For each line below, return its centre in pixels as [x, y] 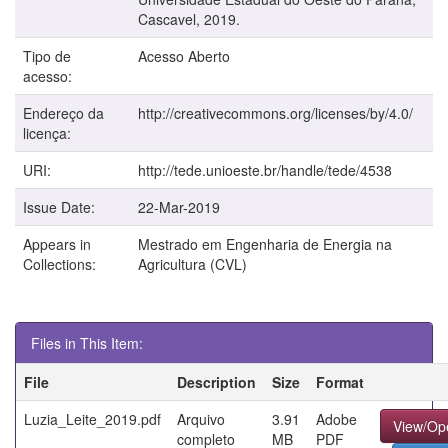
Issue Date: [61, 206]
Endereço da [63, 112]
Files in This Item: [87, 342]
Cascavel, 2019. [189, 18]
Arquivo [201, 418]
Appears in [57, 243]
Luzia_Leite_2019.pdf [92, 418]
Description [216, 381]
